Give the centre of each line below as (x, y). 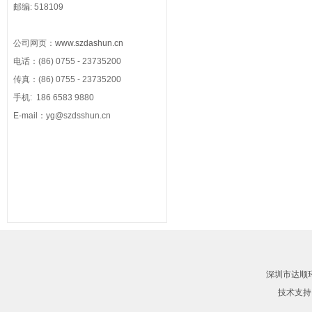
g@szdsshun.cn (80, 116)
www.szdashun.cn (89, 43)
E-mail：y (32, 116)
